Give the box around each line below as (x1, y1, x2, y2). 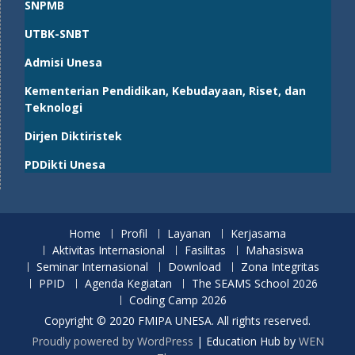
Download (168, 259, 221, 275)
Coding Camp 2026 (129, 292, 227, 308)
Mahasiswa (246, 242, 303, 258)
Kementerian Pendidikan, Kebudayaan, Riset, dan (25, 83, 306, 99)
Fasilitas (185, 242, 226, 258)
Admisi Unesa (25, 55, 102, 71)
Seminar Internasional (36, 259, 148, 275)
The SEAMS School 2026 (191, 276, 318, 292)
